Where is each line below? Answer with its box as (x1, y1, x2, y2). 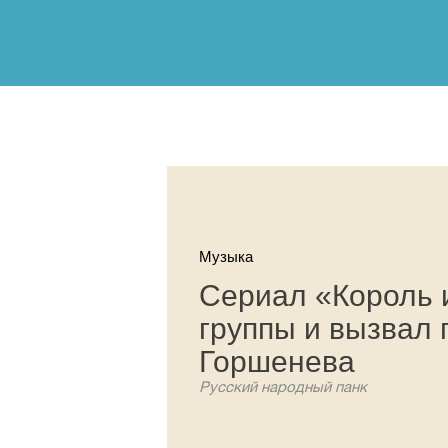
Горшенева (199, 345, 355, 378)
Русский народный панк (199, 381, 367, 395)
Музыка (199, 248, 253, 265)
